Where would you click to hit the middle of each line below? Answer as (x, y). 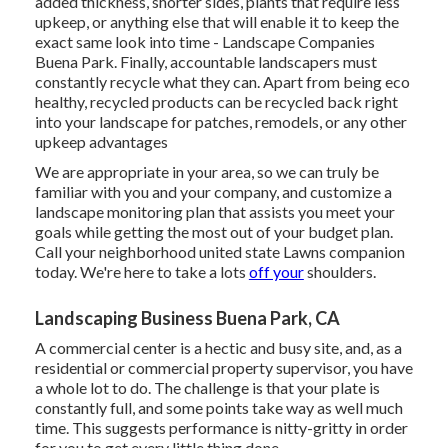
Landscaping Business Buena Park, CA (187, 318)
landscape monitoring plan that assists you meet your (214, 212)
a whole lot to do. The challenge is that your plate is (207, 388)
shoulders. (339, 272)
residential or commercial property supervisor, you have (223, 368)
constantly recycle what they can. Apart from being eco (222, 82)
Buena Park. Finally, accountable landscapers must (205, 62)
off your (276, 272)
